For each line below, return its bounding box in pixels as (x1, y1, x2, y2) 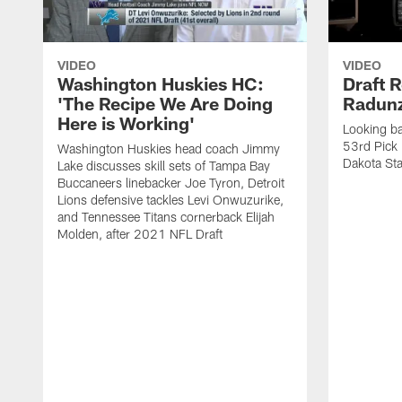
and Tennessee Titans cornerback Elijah (57, 208, 275, 224)
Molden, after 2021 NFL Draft (57, 225, 223, 241)
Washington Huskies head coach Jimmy (57, 140, 280, 156)
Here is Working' (57, 111, 195, 134)
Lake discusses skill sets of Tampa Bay (57, 157, 270, 173)
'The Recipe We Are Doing (57, 92, 273, 114)
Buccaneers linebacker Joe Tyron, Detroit (57, 174, 284, 190)
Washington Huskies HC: (57, 72, 264, 94)
